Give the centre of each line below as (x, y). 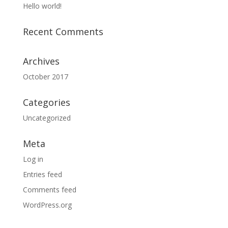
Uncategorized (47, 118)
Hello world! (42, 6)
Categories (46, 102)
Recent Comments (63, 32)
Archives (41, 61)
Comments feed (49, 190)
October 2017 (45, 77)
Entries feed (42, 174)
